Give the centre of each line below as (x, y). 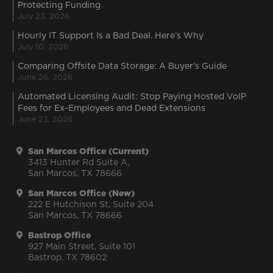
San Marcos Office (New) (81, 193)
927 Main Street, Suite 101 (82, 246)
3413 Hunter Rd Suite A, (79, 162)
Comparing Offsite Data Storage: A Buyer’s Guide (122, 66)
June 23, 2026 (45, 119)
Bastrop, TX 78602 (67, 257)
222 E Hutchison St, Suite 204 (91, 204)
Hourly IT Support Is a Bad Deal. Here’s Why (111, 36)
